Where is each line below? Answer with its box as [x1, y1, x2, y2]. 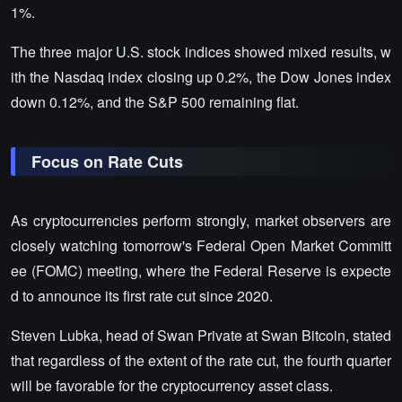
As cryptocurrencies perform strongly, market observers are [11, 209, 391, 231]
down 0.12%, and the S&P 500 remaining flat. [11, 91, 299, 112]
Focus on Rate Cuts [31, 149, 183, 173]
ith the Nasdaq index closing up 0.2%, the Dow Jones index [11, 66, 391, 87]
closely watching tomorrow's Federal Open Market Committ [11, 234, 391, 256]
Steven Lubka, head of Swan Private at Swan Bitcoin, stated [11, 324, 391, 345]
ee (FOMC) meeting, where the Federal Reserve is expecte [11, 259, 391, 281]
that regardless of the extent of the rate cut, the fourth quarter [11, 349, 391, 371]
